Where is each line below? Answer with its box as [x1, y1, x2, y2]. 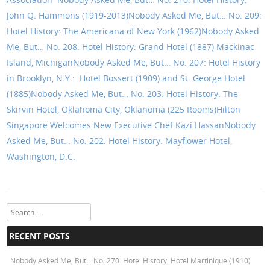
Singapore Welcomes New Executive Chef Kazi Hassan [7, 119, 225, 131]
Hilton [216, 103, 241, 115]
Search [7, 204, 31, 214]
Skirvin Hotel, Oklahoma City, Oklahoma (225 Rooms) [7, 103, 217, 115]
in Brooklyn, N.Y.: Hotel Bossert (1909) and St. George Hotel [7, 72, 246, 84]
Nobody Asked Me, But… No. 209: [128, 9, 262, 21]
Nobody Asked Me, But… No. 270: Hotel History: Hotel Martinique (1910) [10, 256, 251, 266]
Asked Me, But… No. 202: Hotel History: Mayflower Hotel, [7, 134, 233, 146]
